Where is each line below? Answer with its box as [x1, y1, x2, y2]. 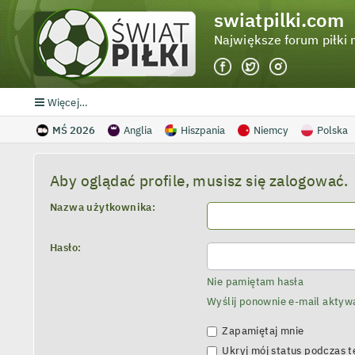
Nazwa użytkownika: [50, 200, 156, 215]
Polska [316, 124, 348, 137]
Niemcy [253, 124, 288, 137]
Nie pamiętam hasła [207, 274, 304, 289]
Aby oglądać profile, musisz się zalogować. [50, 170, 349, 190]
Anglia [123, 124, 152, 137]
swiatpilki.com [214, 7, 345, 32]
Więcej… [48, 95, 88, 109]
